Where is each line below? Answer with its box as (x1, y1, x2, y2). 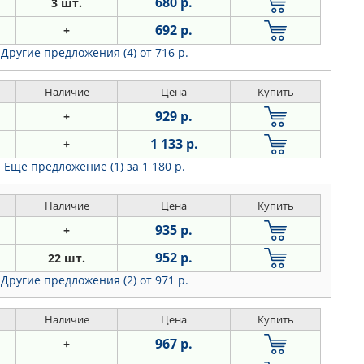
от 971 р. (140, 272, 188, 288)
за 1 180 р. (127, 158, 185, 174)
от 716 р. (140, 45, 188, 60)
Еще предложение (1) (4, 158, 127, 174)
